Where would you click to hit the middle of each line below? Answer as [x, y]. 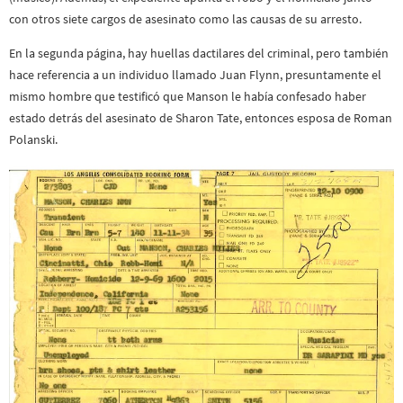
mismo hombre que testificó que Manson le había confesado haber [188, 97]
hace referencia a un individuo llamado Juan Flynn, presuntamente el [195, 75]
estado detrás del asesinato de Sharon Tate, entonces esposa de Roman [201, 118]
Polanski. [33, 140]
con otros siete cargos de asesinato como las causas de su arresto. [185, 19]
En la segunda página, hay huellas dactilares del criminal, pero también [199, 54]
